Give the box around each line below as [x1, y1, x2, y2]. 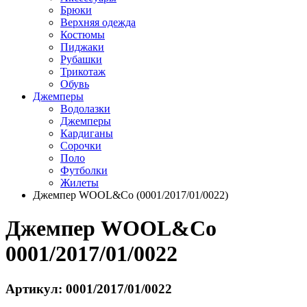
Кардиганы [60, 127, 113, 139]
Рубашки [60, 53, 102, 65]
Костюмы [60, 28, 105, 40]
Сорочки [60, 139, 101, 151]
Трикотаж [60, 65, 106, 77]
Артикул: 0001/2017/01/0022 [5, 281, 172, 296]
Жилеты [60, 176, 99, 188]
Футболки [60, 164, 108, 176]
